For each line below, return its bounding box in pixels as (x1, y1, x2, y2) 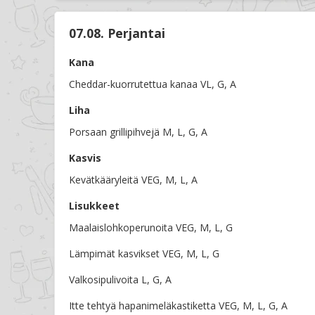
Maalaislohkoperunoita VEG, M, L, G (69, 221, 233, 235)
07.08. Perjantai (69, 25, 165, 42)
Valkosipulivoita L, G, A (69, 273, 172, 287)
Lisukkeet (69, 199, 120, 213)
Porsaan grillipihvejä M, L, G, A (69, 125, 207, 139)
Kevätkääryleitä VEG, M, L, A (69, 173, 198, 187)
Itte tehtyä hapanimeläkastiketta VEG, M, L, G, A (69, 299, 288, 313)
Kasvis (69, 151, 101, 165)
